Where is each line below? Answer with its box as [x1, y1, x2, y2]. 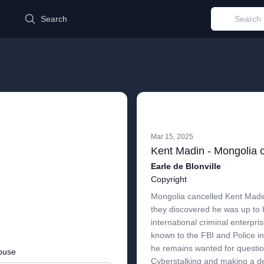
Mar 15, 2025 [151, 133, 193, 141]
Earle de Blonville [151, 161, 221, 171]
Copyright [151, 174, 187, 184]
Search [41, 14, 67, 24]
